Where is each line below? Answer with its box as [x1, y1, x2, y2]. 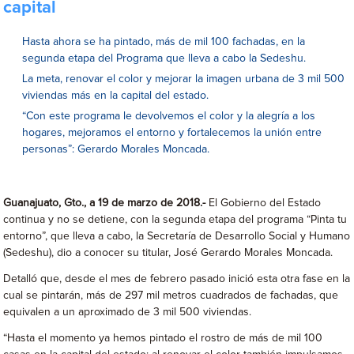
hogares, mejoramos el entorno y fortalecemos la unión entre [22, 127, 322, 138]
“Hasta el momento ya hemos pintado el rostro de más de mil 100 [3, 333, 323, 344]
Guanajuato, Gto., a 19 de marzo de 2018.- [3, 198, 209, 209]
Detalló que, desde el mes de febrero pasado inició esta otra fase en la [3, 273, 351, 284]
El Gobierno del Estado [209, 198, 322, 209]
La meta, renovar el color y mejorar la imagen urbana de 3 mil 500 [22, 73, 345, 85]
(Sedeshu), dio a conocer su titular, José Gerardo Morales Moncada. [3, 247, 333, 258]
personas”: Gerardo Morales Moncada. [22, 144, 210, 155]
